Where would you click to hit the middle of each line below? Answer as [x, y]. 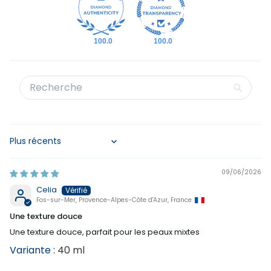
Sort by [23, 145]
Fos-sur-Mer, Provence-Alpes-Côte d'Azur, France [114, 200]
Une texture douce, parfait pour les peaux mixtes [105, 232]
